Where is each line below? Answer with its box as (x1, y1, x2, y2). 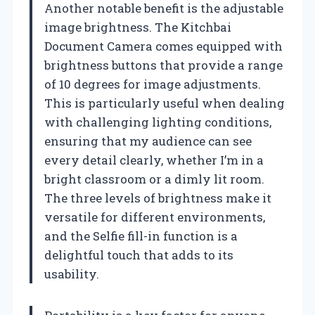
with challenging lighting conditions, (44, 113, 271, 130)
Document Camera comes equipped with (44, 37, 283, 54)
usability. (44, 265, 99, 282)
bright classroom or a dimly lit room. (44, 170, 264, 187)
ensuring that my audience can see (44, 132, 252, 149)
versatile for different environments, (44, 208, 265, 225)
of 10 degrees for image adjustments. (44, 75, 261, 92)
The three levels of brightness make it (44, 189, 271, 206)
